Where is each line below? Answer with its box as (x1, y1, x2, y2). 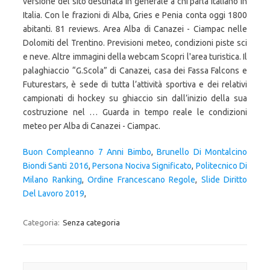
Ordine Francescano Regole (87, 175, 195, 184)
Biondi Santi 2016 (23, 161, 89, 171)
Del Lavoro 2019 (23, 189, 84, 198)
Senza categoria (63, 218, 120, 227)
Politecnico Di (195, 161, 248, 171)
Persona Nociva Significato (92, 161, 192, 171)
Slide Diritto (201, 175, 247, 184)
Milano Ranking (23, 175, 82, 184)
